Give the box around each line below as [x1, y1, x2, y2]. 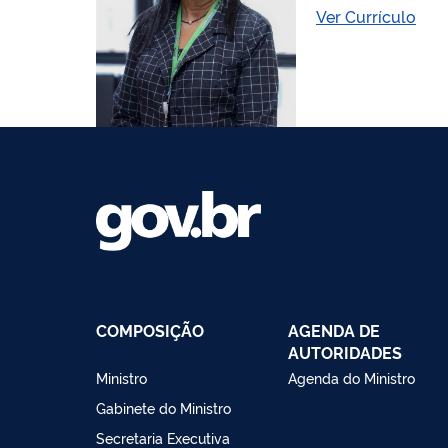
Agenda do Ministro [288, 367, 415, 387]
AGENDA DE [288, 318, 380, 341]
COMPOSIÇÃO [96, 318, 204, 341]
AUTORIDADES [288, 340, 402, 363]
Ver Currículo [316, 4, 416, 27]
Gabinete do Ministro [96, 397, 231, 417]
